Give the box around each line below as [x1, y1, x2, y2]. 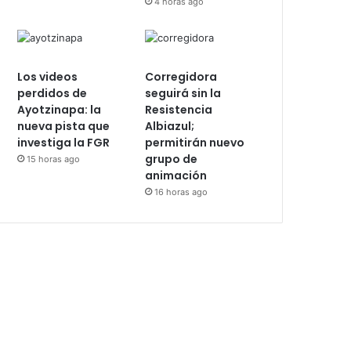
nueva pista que [17, 118, 110, 135]
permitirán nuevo [145, 135, 245, 151]
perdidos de [17, 85, 87, 102]
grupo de [145, 151, 198, 168]
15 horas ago [27, 154, 80, 165]
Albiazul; [145, 118, 195, 135]
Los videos [17, 69, 78, 85]
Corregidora [145, 69, 218, 85]
